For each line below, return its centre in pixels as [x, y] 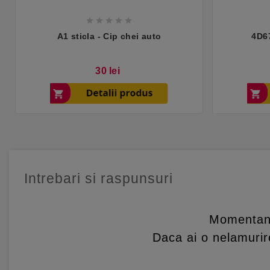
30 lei [108, 71]
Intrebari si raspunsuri [99, 179]
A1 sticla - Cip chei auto [109, 36]
